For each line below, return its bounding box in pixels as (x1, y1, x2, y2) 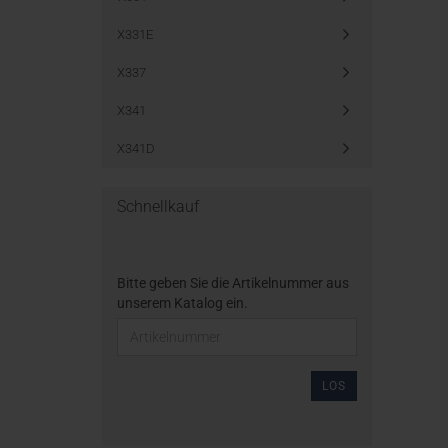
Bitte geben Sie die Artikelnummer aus (117, 275, 349, 291)
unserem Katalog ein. (117, 295, 248, 311)
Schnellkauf (117, 197, 199, 216)
